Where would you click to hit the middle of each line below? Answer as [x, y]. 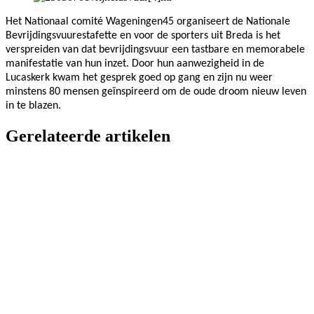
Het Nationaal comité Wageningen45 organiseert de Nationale [148, 21]
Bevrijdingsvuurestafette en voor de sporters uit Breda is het [143, 35]
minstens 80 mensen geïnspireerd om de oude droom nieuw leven [156, 91]
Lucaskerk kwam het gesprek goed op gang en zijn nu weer [139, 77]
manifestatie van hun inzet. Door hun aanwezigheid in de [135, 63]
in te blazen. [33, 105]
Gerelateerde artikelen [88, 136]
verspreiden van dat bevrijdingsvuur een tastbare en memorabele [155, 49]
